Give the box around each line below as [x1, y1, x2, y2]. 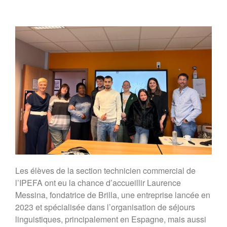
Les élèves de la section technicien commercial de [15, 164, 196, 176]
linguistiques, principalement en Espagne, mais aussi [15, 213, 206, 225]
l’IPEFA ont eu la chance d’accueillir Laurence [15, 176, 181, 188]
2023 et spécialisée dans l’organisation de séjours [15, 201, 195, 213]
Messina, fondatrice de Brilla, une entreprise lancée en [15, 188, 210, 201]
